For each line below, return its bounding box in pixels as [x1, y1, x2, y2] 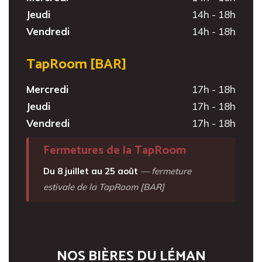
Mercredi [26, 82, 68, 95]
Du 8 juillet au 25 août [43, 165, 138, 177]
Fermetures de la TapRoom [43, 140, 186, 160]
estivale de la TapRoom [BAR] [43, 181, 164, 192]
